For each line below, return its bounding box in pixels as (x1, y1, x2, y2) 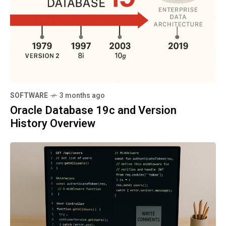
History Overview (10, 115, 95, 132)
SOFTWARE (10, 90, 48, 101)
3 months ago (60, 90, 105, 101)
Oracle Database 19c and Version (10, 102, 177, 119)
